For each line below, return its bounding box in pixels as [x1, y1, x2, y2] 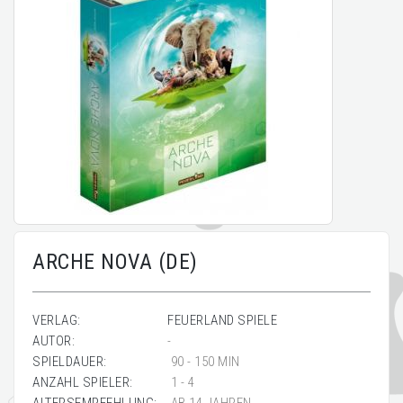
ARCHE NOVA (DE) [32, 249, 198, 274]
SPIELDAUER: [32, 354, 107, 370]
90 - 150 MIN [167, 354, 240, 370]
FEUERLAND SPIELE [167, 312, 277, 328]
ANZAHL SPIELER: [32, 374, 133, 390]
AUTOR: [32, 333, 75, 349]
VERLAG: [32, 312, 81, 328]
